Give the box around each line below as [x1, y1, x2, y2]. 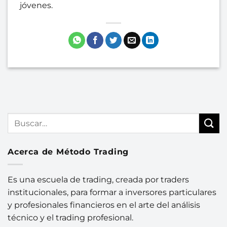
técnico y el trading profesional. [8, 212, 133, 222]
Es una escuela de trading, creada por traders [8, 174, 189, 184]
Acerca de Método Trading [8, 147, 129, 157]
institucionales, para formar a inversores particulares [8, 187, 216, 197]
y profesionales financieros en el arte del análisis [8, 200, 200, 210]
